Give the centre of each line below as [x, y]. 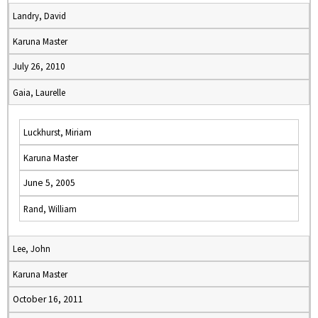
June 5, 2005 [49, 183]
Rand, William [50, 209]
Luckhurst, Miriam [57, 132]
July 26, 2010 [39, 66]
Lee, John [32, 248]
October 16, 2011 [48, 299]
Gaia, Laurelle [39, 92]
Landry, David [39, 16]
